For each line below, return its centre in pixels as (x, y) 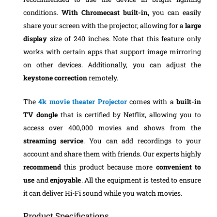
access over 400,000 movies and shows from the (112, 128)
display (35, 38)
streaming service (53, 141)
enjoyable (65, 180)
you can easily (175, 12)
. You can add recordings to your (142, 141)
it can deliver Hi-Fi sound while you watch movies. (102, 193)
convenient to (178, 167)
